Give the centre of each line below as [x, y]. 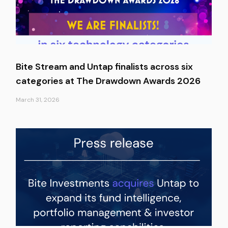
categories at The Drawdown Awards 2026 [108, 81]
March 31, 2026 [38, 99]
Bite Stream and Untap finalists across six [104, 66]
